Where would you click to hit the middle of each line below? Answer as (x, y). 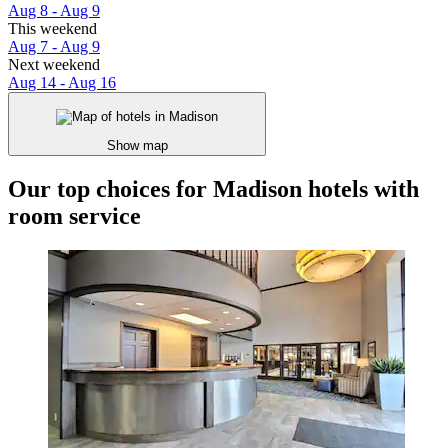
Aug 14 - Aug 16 (62, 83)
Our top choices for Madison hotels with (213, 188)
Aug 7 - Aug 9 (54, 47)
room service (74, 215)
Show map (137, 145)
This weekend (52, 29)
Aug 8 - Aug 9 (54, 11)
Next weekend (54, 65)
